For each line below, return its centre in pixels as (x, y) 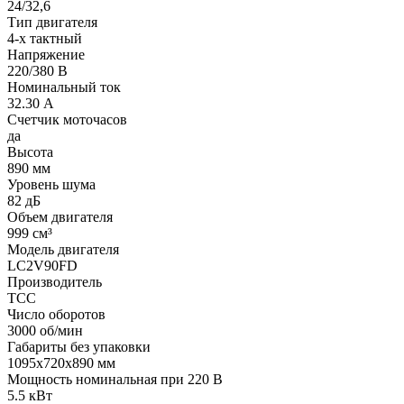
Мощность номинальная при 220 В (115, 379)
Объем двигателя (60, 216)
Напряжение (46, 54)
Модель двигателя (63, 249)
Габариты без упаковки (79, 346)
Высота (30, 151)
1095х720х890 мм (61, 363)
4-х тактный (45, 38)
